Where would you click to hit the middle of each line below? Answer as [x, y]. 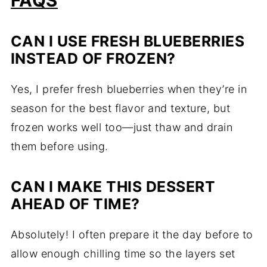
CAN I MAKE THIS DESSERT [113, 187]
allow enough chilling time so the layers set [123, 254]
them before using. [59, 147]
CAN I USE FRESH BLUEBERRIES [128, 41]
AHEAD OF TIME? [75, 204]
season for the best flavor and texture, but [120, 108]
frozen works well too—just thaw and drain [122, 128]
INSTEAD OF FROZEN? [93, 59]
